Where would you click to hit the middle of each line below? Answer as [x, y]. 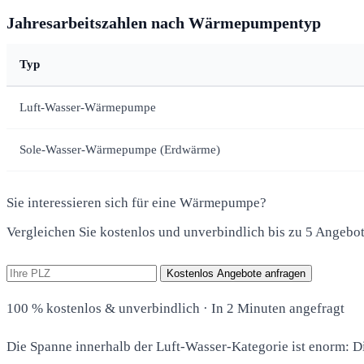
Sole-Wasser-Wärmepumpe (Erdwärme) [120, 149]
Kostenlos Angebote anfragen [236, 273]
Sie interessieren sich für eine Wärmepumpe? [136, 202]
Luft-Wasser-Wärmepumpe [88, 107]
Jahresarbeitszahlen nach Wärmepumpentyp [164, 22]
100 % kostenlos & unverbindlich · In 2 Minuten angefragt [175, 308]
